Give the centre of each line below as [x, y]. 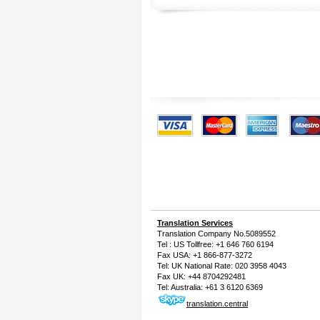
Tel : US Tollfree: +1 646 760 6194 [215, 244]
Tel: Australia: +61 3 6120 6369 [210, 287]
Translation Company [194, 234]
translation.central [217, 304]
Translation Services [195, 223]
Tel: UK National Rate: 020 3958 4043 [222, 266]
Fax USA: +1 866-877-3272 [205, 255]
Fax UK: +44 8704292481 [201, 276]
